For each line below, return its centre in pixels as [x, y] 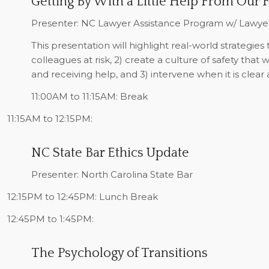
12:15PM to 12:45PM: [53, 197]
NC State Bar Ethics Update [110, 153]
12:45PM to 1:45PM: [50, 219]
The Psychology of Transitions [119, 253]
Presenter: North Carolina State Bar [112, 175]
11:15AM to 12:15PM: [50, 118]
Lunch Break [128, 197]
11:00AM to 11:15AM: [75, 96]
